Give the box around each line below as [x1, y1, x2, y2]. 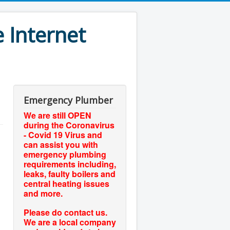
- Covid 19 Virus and [24, 129, 102, 141]
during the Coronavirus [24, 119, 114, 131]
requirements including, [24, 158, 116, 170]
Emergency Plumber [24, 94, 113, 106]
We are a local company [24, 216, 116, 228]
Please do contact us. [24, 206, 107, 218]
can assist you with [24, 139, 98, 150]
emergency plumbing [24, 148, 106, 160]
